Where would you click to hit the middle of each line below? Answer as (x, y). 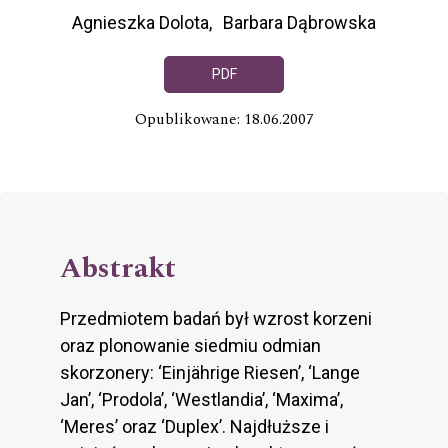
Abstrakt (118, 269)
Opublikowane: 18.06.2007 (224, 120)
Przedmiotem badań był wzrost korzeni (216, 319)
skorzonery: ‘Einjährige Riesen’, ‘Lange (210, 373)
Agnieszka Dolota (140, 22)
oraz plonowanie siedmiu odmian (190, 346)
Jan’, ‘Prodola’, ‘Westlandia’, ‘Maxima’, (201, 400)
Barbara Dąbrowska (299, 22)
